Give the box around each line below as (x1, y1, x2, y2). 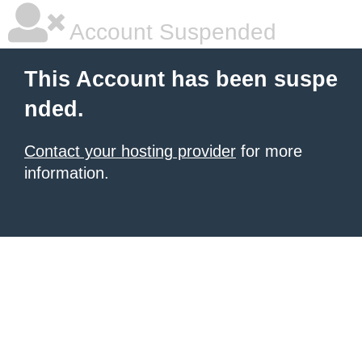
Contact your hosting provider (24, 142, 236, 160)
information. (24, 164, 109, 182)
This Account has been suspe (24, 67, 338, 91)
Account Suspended (65, 19, 276, 44)
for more (236, 142, 302, 160)
